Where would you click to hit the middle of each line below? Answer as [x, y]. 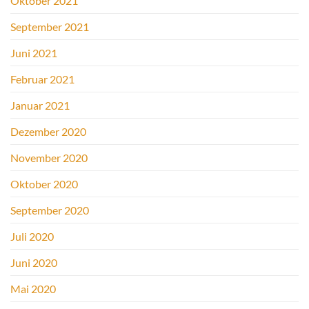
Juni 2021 [34, 53]
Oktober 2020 [44, 184]
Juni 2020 [34, 263]
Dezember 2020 [48, 132]
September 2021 [50, 27]
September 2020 [50, 210]
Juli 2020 [32, 237]
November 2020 [49, 158]
